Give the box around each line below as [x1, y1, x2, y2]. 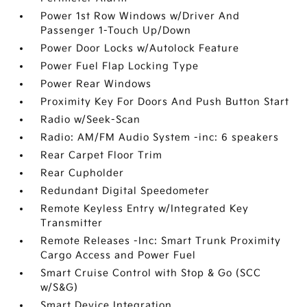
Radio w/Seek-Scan [40, 114, 141, 125]
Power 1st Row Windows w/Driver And [40, 10, 241, 22]
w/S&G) [40, 282, 79, 293]
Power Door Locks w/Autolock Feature [40, 42, 240, 54]
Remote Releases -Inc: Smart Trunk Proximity [40, 235, 282, 247]
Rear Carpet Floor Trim [40, 149, 163, 161]
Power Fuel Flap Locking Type [40, 60, 199, 72]
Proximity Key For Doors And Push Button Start [40, 96, 290, 108]
